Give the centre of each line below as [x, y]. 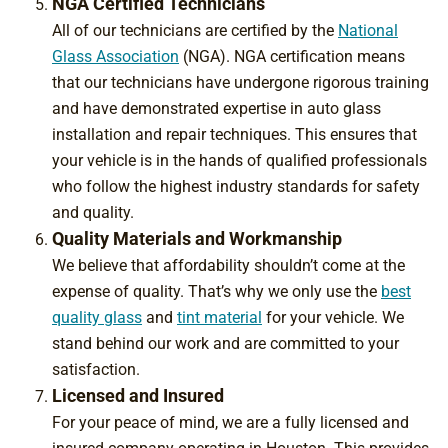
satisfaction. [96, 369]
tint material [219, 317]
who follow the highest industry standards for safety [236, 186]
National [368, 30]
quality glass [97, 317]
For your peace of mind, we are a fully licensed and [230, 422]
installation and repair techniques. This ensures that [234, 134]
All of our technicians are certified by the [195, 30]
